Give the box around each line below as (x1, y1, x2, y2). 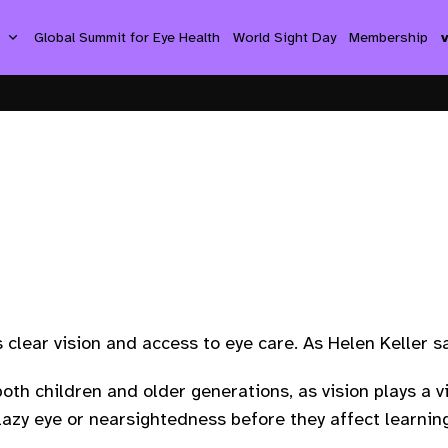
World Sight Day (232, 27, 336, 46)
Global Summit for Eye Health (33, 27, 220, 46)
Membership (349, 27, 429, 46)
